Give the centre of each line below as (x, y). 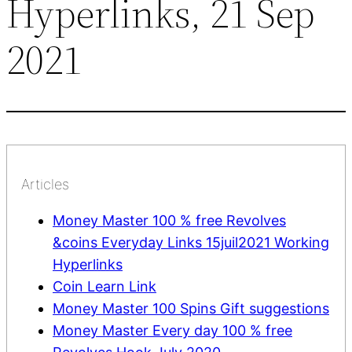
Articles (45, 184)
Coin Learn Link (104, 286)
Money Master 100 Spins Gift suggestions (191, 308)
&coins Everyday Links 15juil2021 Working (191, 242)
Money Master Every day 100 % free (172, 330)
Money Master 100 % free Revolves (169, 220)
